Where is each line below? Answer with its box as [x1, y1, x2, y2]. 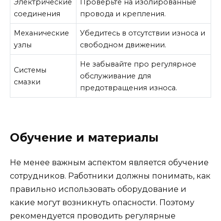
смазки [14, 77, 41, 87]
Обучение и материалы [10, 131, 158, 145]
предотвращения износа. [80, 83, 178, 93]
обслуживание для [80, 72, 151, 81]
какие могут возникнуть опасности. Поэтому [10, 198, 194, 208]
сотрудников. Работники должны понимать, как [10, 171, 211, 181]
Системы [14, 66, 47, 75]
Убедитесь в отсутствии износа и [80, 29, 206, 38]
